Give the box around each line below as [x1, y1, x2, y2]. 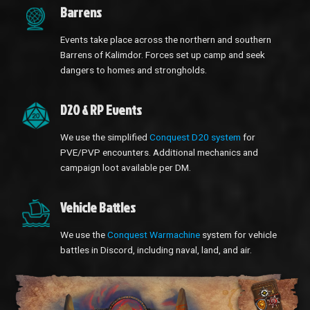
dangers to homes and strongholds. [60, 64, 207, 76]
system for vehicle [200, 229, 277, 241]
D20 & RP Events [60, 100, 142, 120]
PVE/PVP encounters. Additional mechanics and [60, 147, 258, 158]
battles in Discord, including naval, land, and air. [60, 244, 252, 256]
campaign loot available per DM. [60, 162, 191, 174]
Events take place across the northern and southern [60, 34, 271, 46]
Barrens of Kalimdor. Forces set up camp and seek [60, 49, 265, 61]
